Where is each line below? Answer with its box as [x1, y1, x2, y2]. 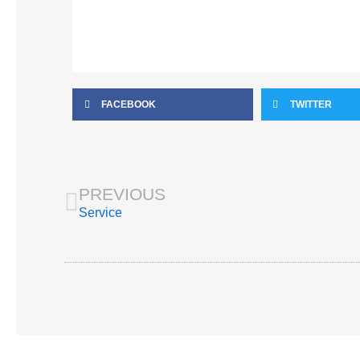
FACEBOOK [101, 98, 156, 110]
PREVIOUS [79, 185, 166, 204]
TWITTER [289, 98, 332, 110]
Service [79, 206, 122, 220]
